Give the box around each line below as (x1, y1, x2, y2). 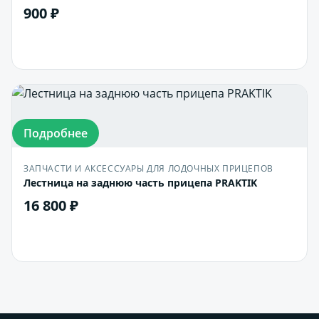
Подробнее (23, 125, 88, 141)
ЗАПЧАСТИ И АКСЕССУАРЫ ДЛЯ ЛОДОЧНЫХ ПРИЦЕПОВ (23, 162, 273, 174)
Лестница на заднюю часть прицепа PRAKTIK (23, 176, 257, 189)
